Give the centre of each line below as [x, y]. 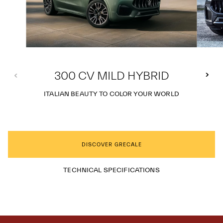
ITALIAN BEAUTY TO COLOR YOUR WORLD [111, 94]
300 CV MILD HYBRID [111, 76]
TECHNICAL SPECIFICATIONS [111, 170]
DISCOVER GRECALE [111, 144]
